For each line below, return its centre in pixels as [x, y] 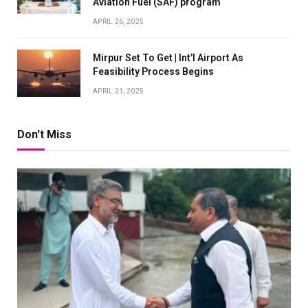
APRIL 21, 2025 [119, 91]
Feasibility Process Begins [153, 72]
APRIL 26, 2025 [119, 22]
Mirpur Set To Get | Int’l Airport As [168, 58]
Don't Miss [44, 135]
